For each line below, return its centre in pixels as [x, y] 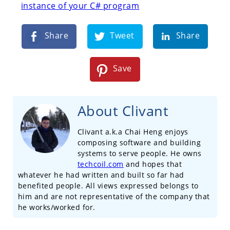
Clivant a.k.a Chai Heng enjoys [133, 131]
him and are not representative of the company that [114, 196]
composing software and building [139, 142]
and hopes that [153, 164]
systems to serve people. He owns [139, 153]
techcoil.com [100, 164]
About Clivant [123, 110]
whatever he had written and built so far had [101, 175]
